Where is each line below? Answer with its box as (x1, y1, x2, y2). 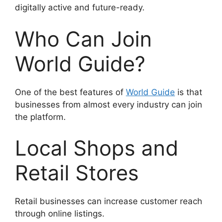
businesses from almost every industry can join (15, 99, 202, 110)
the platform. (15, 111, 66, 122)
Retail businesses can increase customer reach (15, 196, 202, 207)
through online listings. (15, 209, 105, 219)
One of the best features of (15, 87, 126, 97)
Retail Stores (15, 160, 139, 186)
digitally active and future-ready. (15, 2, 145, 13)
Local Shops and (15, 135, 178, 161)
